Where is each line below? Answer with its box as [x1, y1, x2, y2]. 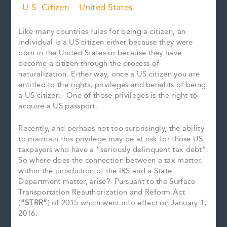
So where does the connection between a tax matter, [18, 155, 203, 167]
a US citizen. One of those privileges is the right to [18, 89, 198, 101]
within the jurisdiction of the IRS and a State [18, 165, 172, 177]
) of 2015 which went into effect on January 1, [47, 197, 207, 209]
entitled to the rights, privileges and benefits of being [18, 79, 206, 91]
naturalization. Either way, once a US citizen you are [18, 68, 200, 80]
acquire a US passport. [18, 100, 98, 112]
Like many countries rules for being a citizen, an [18, 25, 186, 37]
